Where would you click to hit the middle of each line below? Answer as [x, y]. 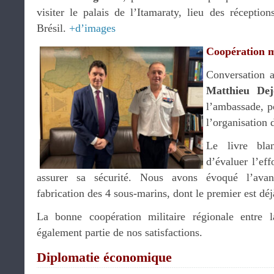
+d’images [92, 28]
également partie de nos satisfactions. [120, 232]
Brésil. [53, 28]
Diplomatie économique [104, 257]
